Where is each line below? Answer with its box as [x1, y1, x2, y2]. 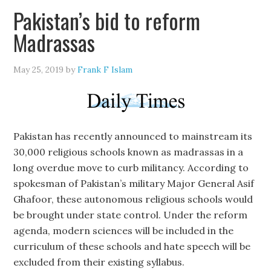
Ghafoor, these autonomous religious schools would [13, 193, 253, 205]
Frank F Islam [77, 64, 133, 75]
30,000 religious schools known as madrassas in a [13, 146, 244, 158]
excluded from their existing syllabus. [13, 256, 185, 268]
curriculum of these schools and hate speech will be [13, 240, 251, 252]
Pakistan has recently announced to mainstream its [13, 130, 253, 142]
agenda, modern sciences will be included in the [13, 224, 234, 237]
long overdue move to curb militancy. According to [13, 162, 249, 174]
